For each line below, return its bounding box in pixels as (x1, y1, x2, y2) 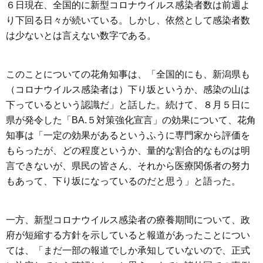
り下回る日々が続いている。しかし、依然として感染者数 (6, 15, 250, 25)
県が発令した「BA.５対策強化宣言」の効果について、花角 (6, 115, 256, 125)
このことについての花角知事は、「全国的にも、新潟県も (6, 69, 250, 79)
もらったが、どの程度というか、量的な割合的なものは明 (6, 146, 250, 156)
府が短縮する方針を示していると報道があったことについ (6, 230, 250, 240)
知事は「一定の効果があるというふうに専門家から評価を (6, 130, 250, 140)
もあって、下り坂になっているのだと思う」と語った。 (6, 176, 241, 186)
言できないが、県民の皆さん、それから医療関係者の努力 (6, 161, 250, 171)
